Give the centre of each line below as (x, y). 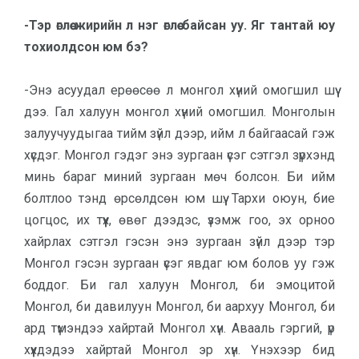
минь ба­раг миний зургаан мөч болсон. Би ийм (179, 177)
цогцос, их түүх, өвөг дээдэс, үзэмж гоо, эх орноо (179, 220)
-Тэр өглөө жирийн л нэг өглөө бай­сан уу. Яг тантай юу (179, 25)
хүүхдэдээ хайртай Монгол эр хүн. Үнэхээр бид (179, 350)
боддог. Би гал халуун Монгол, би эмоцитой (179, 285)
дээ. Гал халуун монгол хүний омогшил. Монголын (179, 112)
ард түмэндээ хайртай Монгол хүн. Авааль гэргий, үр (179, 328)
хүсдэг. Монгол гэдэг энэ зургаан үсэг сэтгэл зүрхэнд (179, 155)
